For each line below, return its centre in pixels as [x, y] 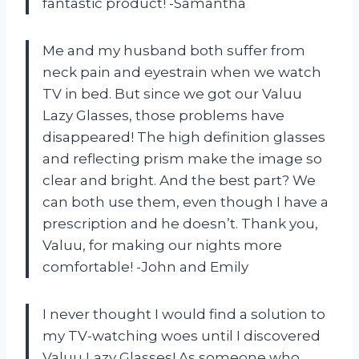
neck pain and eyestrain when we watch [182, 72]
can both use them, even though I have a [186, 202]
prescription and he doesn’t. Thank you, [180, 223]
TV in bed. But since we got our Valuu [172, 93]
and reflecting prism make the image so [182, 158]
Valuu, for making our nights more [162, 245]
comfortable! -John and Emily [145, 266]
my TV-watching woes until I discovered [182, 335]
